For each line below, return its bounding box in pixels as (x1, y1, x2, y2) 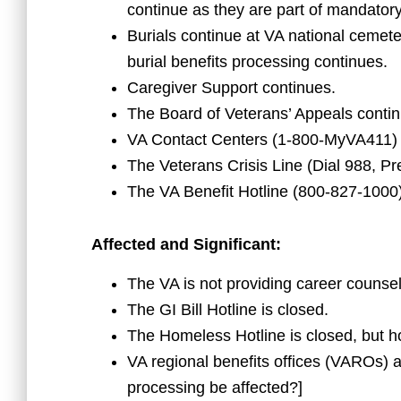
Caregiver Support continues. (127, 79, 336, 98)
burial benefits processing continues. (127, 53, 388, 72)
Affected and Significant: (91, 235, 281, 254)
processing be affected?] (127, 379, 303, 397)
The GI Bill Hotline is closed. (127, 301, 328, 320)
